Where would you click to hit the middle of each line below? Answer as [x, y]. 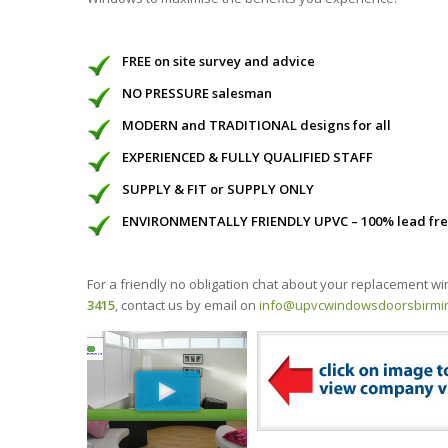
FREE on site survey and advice [219, 61]
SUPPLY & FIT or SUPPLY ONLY [218, 189]
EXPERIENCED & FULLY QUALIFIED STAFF [248, 157]
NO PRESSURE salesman [197, 93]
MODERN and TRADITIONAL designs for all [257, 125]
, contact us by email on [187, 305]
